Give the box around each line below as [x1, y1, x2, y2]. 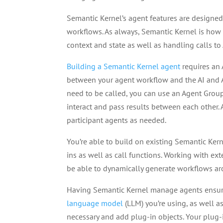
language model [67, 198, 123, 208]
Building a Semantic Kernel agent [67, 61, 181, 71]
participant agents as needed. [67, 115, 167, 125]
